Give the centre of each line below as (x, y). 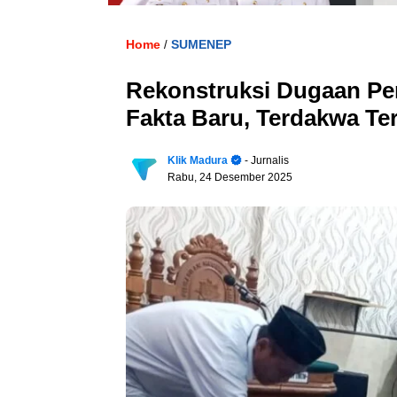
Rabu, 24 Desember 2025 (230, 177)
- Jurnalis (265, 160)
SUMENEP (201, 44)
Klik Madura (198, 160)
